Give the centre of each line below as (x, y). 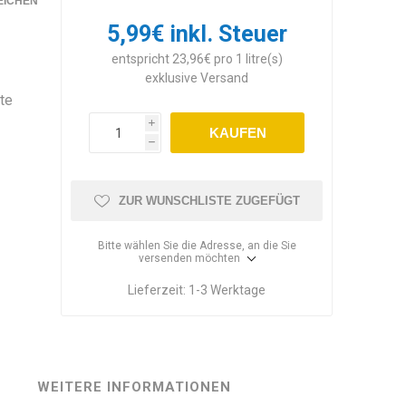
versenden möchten (190, 258)
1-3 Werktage (227, 290)
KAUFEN (237, 133)
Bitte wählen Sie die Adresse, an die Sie (197, 246)
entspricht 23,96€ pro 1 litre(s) (197, 59)
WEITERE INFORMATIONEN (134, 387)
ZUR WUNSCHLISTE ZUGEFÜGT (209, 201)
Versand (225, 78)
